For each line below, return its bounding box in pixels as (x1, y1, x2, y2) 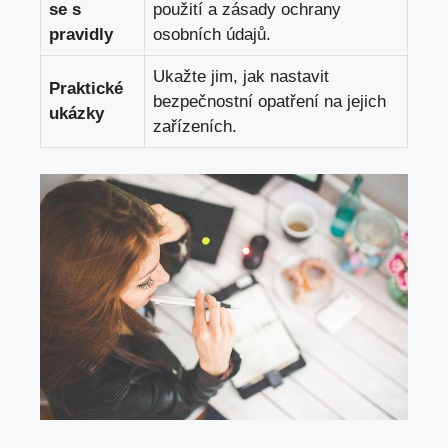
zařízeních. (153, 117, 237, 137)
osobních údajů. (153, 25, 271, 45)
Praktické (49, 79, 123, 99)
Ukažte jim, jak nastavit (153, 67, 329, 87)
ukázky (49, 104, 104, 124)
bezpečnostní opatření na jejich (153, 92, 386, 112)
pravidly (49, 25, 113, 45)
